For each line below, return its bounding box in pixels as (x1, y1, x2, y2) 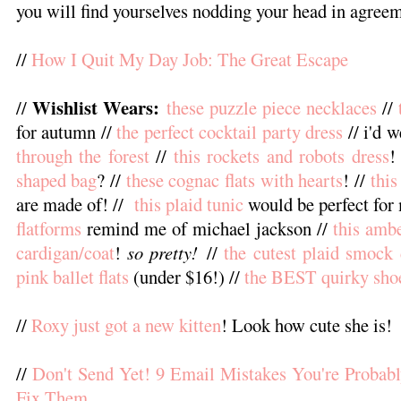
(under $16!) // (128, 263, 244, 289)
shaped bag (15, 166, 98, 192)
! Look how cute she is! (220, 311, 392, 337)
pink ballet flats (15, 263, 129, 289)
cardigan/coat (15, 239, 115, 265)
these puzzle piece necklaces (166, 94, 378, 120)
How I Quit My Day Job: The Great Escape (30, 46, 348, 72)
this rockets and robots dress (173, 142, 389, 168)
